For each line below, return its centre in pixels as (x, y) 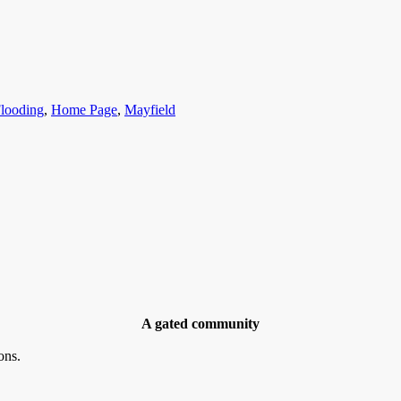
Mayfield (150, 110)
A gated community (200, 323)
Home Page (84, 110)
